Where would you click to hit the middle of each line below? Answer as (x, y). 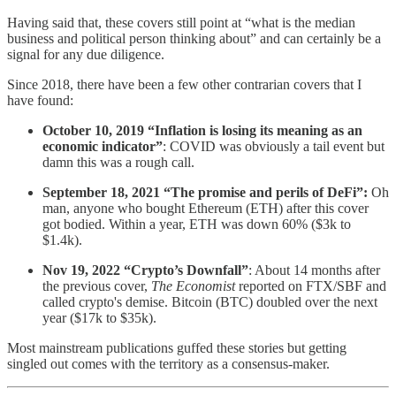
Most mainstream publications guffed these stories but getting (177, 348)
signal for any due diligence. (86, 55)
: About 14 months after (314, 270)
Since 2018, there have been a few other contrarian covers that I (184, 85)
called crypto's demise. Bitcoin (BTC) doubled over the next (210, 302)
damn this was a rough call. (118, 163)
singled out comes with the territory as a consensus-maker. (168, 364)
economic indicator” (103, 147)
